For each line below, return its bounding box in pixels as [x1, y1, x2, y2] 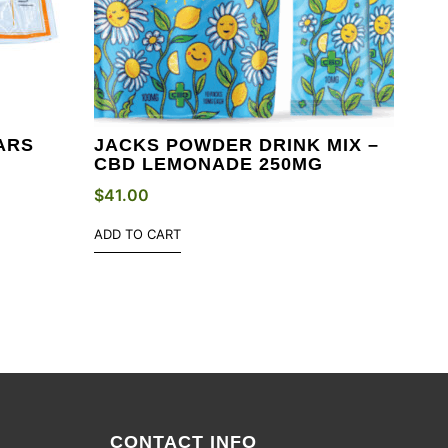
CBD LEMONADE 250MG [94, 153, 323, 174]
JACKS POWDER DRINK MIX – [94, 134, 379, 155]
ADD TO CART [94, 225, 181, 242]
